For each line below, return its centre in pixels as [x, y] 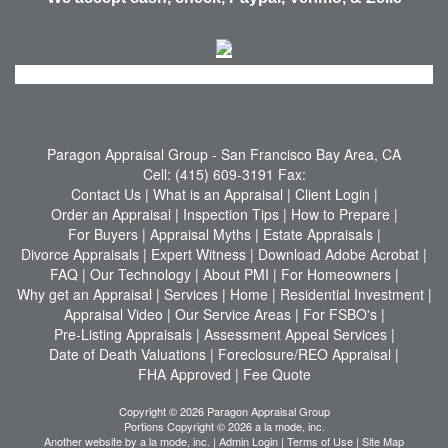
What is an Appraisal [217, 194]
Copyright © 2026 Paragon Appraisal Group [224, 411]
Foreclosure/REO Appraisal [304, 354]
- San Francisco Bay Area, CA [306, 154]
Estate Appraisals [317, 234]
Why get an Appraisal [84, 294]
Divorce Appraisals [80, 254]
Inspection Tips [230, 214]
